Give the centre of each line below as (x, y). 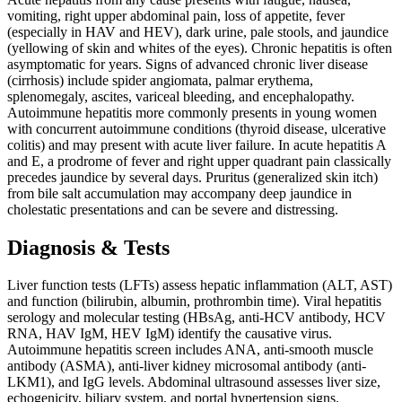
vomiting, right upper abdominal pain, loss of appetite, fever (176, 15)
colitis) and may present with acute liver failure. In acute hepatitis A (197, 144)
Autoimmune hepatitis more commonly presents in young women (192, 112)
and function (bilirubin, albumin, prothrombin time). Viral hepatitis (194, 301)
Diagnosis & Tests (88, 247)
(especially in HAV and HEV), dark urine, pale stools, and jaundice (198, 31)
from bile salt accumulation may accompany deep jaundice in (179, 193)
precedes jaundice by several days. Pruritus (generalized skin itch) (192, 177)
